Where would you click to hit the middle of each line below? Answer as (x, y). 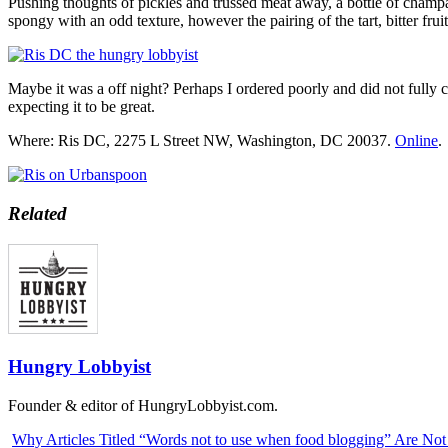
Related (37, 213)
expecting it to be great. (81, 107)
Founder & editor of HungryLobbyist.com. (143, 405)
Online (416, 141)
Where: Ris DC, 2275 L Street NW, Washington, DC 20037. (201, 141)
